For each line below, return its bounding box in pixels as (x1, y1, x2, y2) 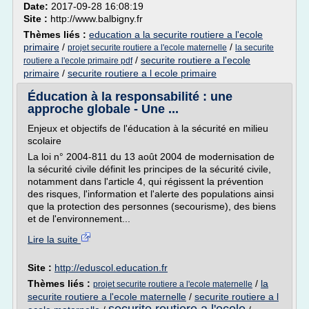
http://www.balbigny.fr (50, 13, 143, 24)
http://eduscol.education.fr (54, 262, 168, 273)
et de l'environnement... (28, 213, 130, 224)
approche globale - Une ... (28, 102, 179, 116)
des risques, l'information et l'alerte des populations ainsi (28, 188, 274, 199)
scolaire (28, 135, 61, 146)
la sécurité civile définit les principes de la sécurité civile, (28, 163, 271, 175)
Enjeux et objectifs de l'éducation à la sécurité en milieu (28, 123, 268, 134)
